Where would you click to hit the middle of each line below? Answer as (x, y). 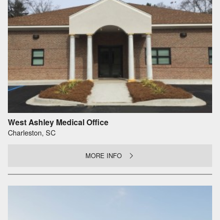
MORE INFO (104, 155)
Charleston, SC (32, 133)
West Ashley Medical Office (58, 122)
